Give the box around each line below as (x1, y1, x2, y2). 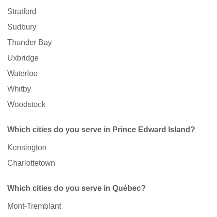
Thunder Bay (7, 38, 52, 47)
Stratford (7, 7, 36, 16)
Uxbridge (7, 54, 39, 62)
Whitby (7, 85, 31, 93)
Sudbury (7, 23, 36, 31)
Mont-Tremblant (7, 202, 61, 211)
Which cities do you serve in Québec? (7, 184, 146, 193)
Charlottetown (7, 159, 55, 168)
